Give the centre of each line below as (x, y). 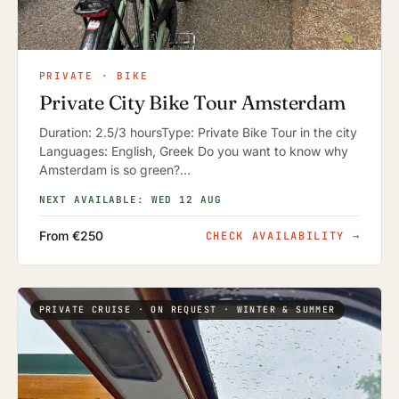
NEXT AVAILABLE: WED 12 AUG (130, 200)
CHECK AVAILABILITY (279, 236)
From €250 (71, 236)
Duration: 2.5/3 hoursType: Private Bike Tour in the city (198, 133)
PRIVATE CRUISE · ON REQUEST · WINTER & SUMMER (187, 310)
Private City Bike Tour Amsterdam (192, 103)
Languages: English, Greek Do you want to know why (193, 151)
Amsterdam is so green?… (114, 170)
